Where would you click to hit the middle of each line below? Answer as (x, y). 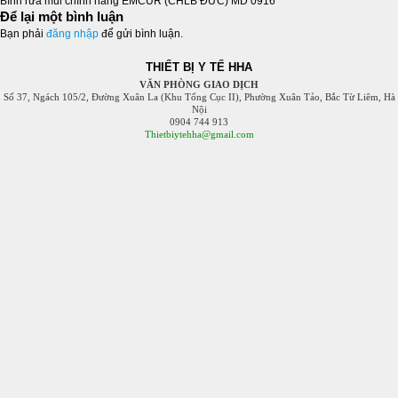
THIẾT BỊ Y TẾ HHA (199, 67)
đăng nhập (72, 34)
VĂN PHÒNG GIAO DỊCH (199, 84)
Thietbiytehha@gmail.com (199, 134)
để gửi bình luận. (141, 34)
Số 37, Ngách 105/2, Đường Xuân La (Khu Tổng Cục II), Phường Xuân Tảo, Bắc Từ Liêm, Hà (199, 97)
